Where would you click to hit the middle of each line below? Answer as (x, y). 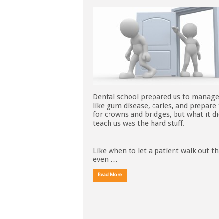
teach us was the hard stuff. (139, 123)
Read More (110, 175)
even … (105, 159)
